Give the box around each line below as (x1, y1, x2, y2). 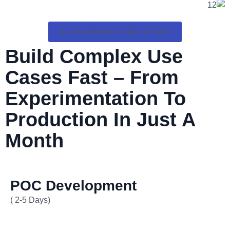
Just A (137, 109, 195, 130)
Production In (5, 109, 137, 130)
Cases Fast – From (5, 67, 179, 88)
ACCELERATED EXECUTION (61, 29, 169, 35)
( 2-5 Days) (10, 196, 50, 204)
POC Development (10, 178, 137, 194)
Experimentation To (5, 88, 186, 109)
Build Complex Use (5, 46, 183, 67)
